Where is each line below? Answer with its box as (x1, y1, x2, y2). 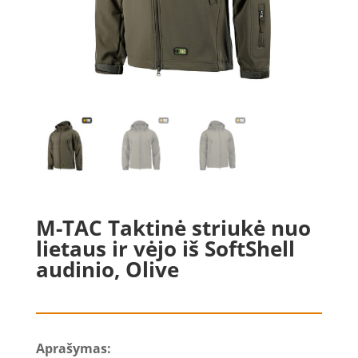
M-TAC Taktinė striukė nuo (35, 213, 311, 242)
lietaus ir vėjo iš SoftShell (35, 233, 295, 263)
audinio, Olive (35, 254, 179, 284)
